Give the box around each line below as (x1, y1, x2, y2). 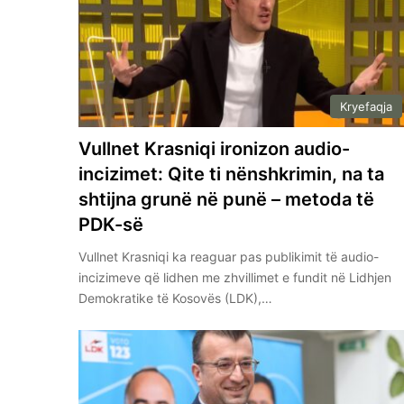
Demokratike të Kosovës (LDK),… (78, 289, 273, 306)
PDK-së (78, 213, 144, 235)
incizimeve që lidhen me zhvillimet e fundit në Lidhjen (78, 269, 392, 285)
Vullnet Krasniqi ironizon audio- (78, 137, 351, 160)
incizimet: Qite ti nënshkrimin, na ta (78, 162, 385, 185)
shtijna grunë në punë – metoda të (78, 188, 375, 210)
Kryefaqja (339, 98, 392, 114)
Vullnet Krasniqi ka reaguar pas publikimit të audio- (78, 248, 380, 264)
